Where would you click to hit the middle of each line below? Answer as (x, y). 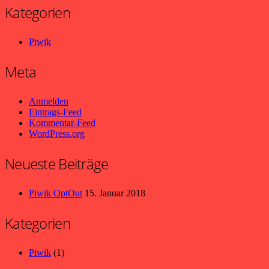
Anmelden (49, 101)
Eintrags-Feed (55, 112)
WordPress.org (57, 134)
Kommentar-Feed (62, 123)
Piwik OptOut (56, 193)
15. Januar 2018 (115, 193)
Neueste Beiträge (57, 164)
